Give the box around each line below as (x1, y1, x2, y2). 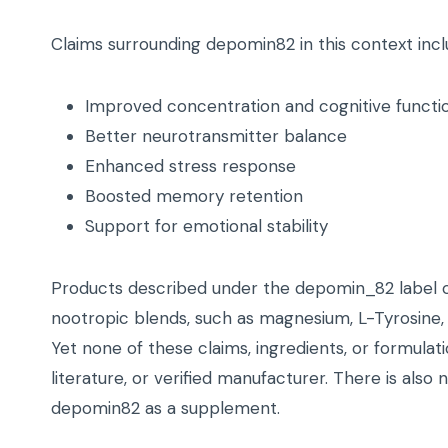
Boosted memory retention (85, 185, 303, 208)
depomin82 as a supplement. (51, 397, 280, 420)
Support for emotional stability (85, 215, 328, 238)
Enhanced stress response (85, 155, 296, 178)
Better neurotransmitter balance (85, 125, 347, 148)
